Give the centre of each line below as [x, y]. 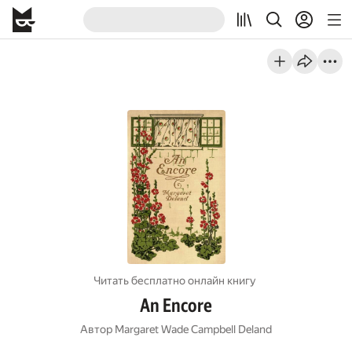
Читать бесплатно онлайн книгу [175, 280]
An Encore [176, 306]
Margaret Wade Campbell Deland [193, 329]
